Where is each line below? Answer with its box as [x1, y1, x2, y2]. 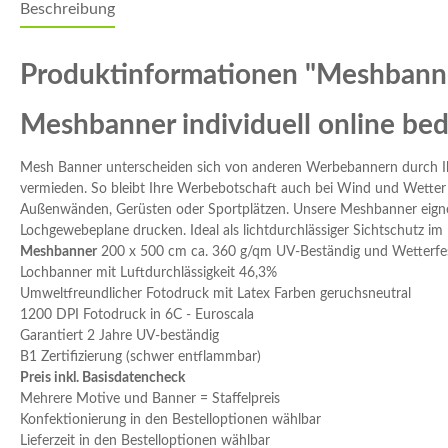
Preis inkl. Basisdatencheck [20, 371, 185, 386]
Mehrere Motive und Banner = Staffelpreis [20, 392, 280, 407]
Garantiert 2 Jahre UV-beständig [20, 329, 219, 344]
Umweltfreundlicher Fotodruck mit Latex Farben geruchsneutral [20, 287, 411, 302]
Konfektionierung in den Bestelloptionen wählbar [20, 413, 321, 428]
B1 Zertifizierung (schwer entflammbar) [20, 350, 261, 365]
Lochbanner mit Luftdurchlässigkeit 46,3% [20, 266, 277, 281]
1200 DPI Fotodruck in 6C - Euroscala [20, 308, 254, 323]
